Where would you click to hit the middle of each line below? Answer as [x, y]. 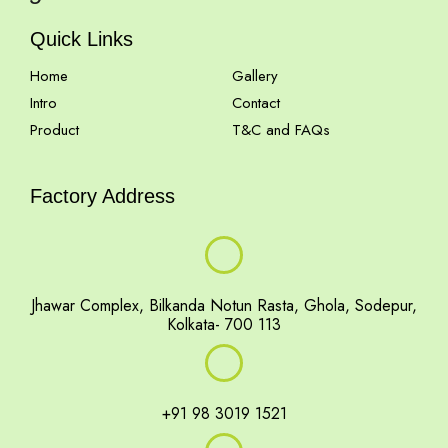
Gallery [255, 76]
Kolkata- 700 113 [224, 324]
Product [54, 130]
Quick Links [81, 39]
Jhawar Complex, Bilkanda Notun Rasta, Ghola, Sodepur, [224, 305]
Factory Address [102, 195]
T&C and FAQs [281, 130]
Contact [256, 103]
